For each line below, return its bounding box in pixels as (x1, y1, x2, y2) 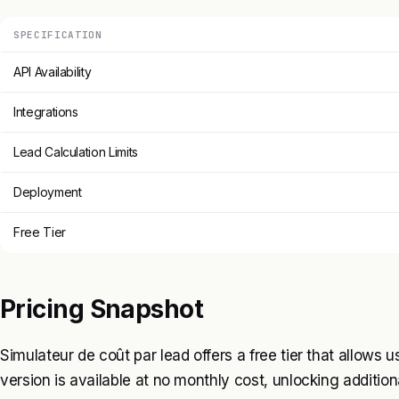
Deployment (13, 183, 82, 199)
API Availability (13, 63, 92, 79)
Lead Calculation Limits (13, 143, 138, 159)
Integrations (13, 103, 78, 119)
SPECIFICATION (13, 28, 102, 41)
